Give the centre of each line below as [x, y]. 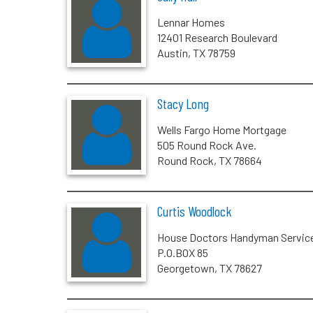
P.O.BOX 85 [182, 252]
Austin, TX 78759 [196, 53]
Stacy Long [183, 104]
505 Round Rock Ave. [206, 145]
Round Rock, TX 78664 [209, 161]
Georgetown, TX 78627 [209, 268]
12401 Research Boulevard [217, 38]
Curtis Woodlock [194, 211]
